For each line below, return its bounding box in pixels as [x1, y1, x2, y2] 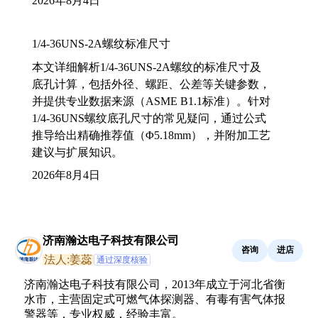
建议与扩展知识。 [32, 146, 123, 158]
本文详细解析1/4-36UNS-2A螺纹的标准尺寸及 [32, 60, 261, 73]
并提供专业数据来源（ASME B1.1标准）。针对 [32, 94, 270, 107]
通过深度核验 [97, 254, 148, 265]
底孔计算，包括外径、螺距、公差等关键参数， [32, 77, 270, 90]
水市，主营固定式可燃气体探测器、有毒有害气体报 [24, 292, 285, 305]
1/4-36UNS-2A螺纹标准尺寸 [32, 37, 170, 50]
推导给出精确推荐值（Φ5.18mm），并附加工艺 [32, 128, 270, 141]
